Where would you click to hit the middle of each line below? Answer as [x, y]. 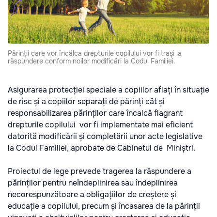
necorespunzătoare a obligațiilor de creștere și [92, 195]
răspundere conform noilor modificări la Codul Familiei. [92, 61]
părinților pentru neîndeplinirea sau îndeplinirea [93, 183]
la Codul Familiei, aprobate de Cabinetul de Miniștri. [101, 148]
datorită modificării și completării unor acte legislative [105, 137]
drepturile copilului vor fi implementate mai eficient [100, 125]
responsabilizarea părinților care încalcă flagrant [95, 113]
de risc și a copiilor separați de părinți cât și [86, 102]
